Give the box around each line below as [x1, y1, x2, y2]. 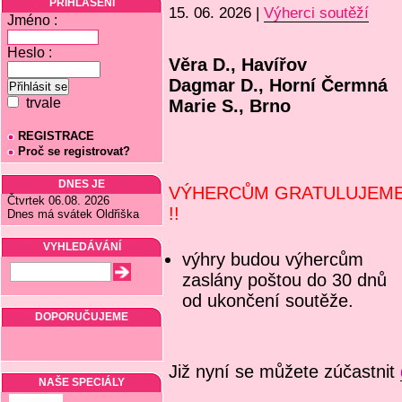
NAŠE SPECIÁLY [39, 376, 125, 389]
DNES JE [58, 178, 105, 190]
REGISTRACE [18, 129, 94, 143]
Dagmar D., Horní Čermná [169, 75, 388, 95]
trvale [19, 95, 61, 110]
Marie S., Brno [169, 96, 291, 116]
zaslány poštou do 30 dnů [182, 270, 387, 290]
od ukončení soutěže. [182, 291, 354, 310]
